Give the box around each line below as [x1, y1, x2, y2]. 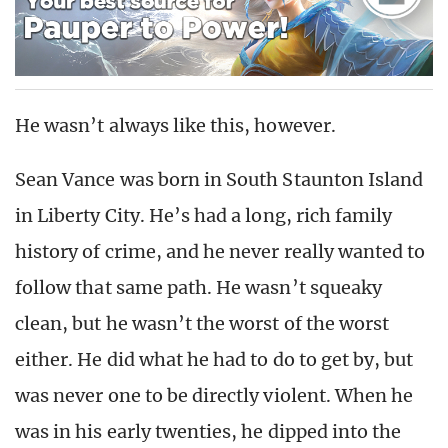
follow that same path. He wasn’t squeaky [15, 276, 382, 300]
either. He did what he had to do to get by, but [15, 348, 414, 372]
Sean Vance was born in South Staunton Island [15, 168, 424, 192]
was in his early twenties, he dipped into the [15, 420, 402, 444]
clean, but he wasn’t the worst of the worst [15, 312, 390, 336]
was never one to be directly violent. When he [15, 384, 414, 408]
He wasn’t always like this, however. [15, 114, 336, 138]
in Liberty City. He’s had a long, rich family [15, 204, 393, 228]
